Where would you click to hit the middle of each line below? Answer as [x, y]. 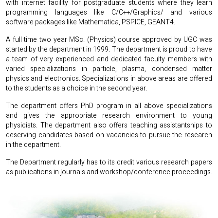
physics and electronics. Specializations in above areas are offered [109, 79]
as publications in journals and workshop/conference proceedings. [109, 172]
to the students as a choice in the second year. [76, 88]
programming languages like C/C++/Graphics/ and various [109, 12]
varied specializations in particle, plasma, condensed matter [109, 69]
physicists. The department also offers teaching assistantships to [109, 125]
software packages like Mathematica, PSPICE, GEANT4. [91, 22]
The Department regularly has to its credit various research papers [109, 162]
